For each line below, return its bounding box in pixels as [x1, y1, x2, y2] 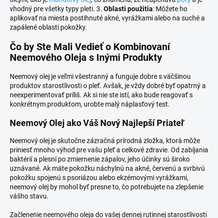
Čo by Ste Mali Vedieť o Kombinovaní [10, 41, 170, 53]
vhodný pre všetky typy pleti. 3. [10, 5, 104, 13]
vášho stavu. [10, 192, 49, 200]
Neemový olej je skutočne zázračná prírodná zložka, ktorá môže [10, 137, 200, 145]
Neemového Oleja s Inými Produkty [10, 52, 162, 64]
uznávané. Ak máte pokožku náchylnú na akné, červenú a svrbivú [10, 164, 205, 173]
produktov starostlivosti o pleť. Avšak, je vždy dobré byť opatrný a [10, 82, 206, 90]
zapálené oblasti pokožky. [10, 23, 87, 32]
